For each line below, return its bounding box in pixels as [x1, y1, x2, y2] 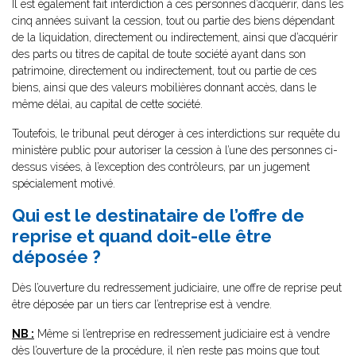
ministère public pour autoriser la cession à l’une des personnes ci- [12, 144, 338, 157]
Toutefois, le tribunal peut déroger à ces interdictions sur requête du [12, 127, 340, 140]
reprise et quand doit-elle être [12, 226, 272, 246]
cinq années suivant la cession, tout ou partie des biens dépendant [12, 14, 335, 27]
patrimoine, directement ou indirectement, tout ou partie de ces [12, 64, 316, 77]
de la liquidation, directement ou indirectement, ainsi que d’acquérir [12, 31, 338, 44]
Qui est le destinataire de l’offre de [12, 205, 304, 226]
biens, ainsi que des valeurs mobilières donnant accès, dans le [12, 81, 316, 94]
